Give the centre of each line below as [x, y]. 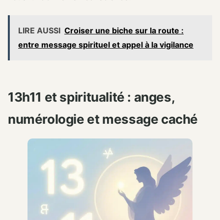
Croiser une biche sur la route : [124, 30]
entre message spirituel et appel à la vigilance [106, 44]
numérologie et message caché [103, 119]
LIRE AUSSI [39, 30]
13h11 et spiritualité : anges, [91, 97]
